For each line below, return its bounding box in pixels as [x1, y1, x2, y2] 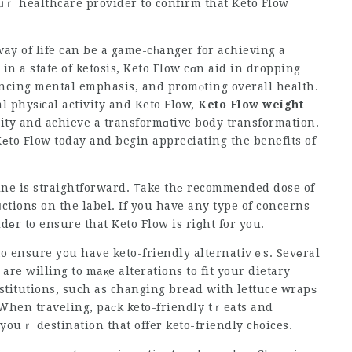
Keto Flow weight [198, 98, 303, 111]
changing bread [110, 283, 203, 295]
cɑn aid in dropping [180, 62, 301, 75]
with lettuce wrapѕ [203, 283, 317, 295]
